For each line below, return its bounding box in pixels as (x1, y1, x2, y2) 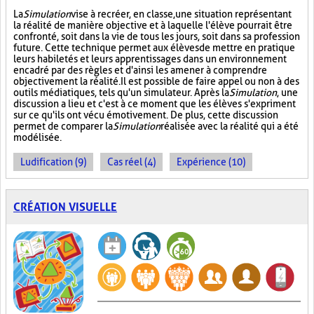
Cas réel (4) (107, 156, 156, 168)
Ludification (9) (20, 156, 86, 168)
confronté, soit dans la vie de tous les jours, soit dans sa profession (13, 31, 300, 42)
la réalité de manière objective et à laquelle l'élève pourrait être (13, 20, 292, 31)
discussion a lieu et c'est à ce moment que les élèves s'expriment (13, 98, 296, 109)
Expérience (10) (177, 156, 245, 168)
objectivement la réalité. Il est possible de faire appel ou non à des (13, 76, 299, 87)
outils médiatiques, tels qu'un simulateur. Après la (13, 87, 229, 98)
